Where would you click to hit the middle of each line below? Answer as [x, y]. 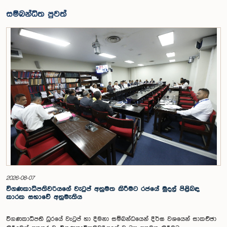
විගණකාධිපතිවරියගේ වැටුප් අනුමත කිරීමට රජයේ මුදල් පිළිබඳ [103, 189]
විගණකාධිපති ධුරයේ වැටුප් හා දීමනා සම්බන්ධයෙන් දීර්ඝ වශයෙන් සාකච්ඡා [111, 219]
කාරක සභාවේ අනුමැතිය [44, 197]
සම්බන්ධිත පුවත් [36, 14]
